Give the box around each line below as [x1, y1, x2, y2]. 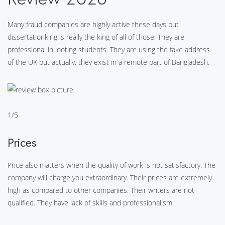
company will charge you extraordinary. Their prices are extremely [8, 173, 212, 182]
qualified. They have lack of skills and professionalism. [8, 198, 174, 207]
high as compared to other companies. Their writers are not [8, 185, 194, 195]
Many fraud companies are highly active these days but [8, 20, 179, 29]
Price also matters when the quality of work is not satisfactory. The [8, 160, 215, 170]
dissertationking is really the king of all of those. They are [8, 32, 184, 42]
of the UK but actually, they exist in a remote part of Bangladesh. [8, 57, 209, 67]
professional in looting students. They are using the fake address [8, 45, 210, 54]
